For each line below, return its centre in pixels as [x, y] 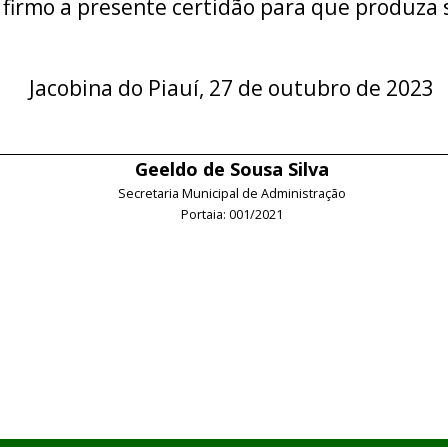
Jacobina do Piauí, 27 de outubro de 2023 [231, 87]
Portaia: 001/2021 [231, 214]
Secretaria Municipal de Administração [231, 193]
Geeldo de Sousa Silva [231, 168]
